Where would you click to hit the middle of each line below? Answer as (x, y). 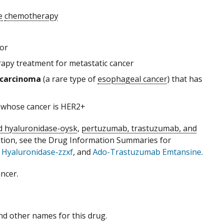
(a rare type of (69, 79)
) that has (185, 79)
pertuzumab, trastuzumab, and (139, 128)
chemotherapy (31, 16)
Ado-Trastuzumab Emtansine (147, 152)
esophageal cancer (132, 79)
